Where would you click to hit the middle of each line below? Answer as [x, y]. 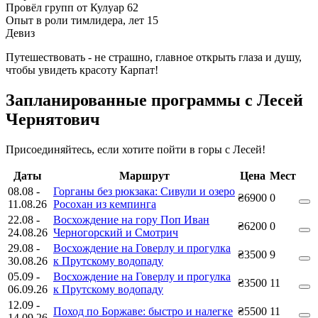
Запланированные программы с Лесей [154, 100]
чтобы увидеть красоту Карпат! [82, 70]
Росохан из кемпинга [105, 204]
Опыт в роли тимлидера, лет [76, 20]
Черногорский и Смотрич [116, 232]
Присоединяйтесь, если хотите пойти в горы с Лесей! [136, 149]
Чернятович [53, 119]
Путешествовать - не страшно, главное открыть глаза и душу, [154, 57]
